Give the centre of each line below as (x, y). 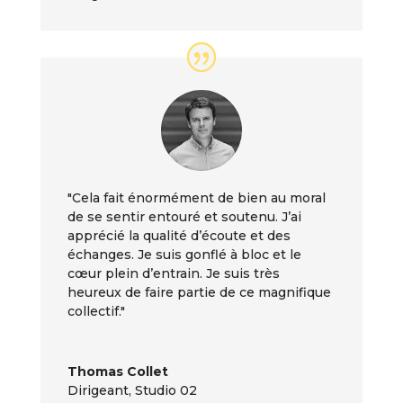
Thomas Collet (117, 372)
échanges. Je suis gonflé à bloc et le (184, 255)
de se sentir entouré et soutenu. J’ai (184, 217)
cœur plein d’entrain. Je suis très (173, 274)
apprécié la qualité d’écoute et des (179, 236)
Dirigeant (98, 391)
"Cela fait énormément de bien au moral (196, 198)
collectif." (96, 312)
